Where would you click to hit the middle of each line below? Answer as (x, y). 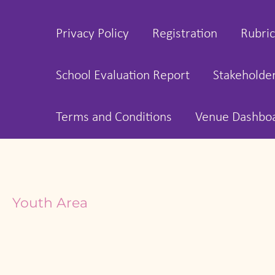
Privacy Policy (92, 34)
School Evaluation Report (123, 76)
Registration (185, 34)
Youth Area (50, 203)
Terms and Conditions (114, 118)
